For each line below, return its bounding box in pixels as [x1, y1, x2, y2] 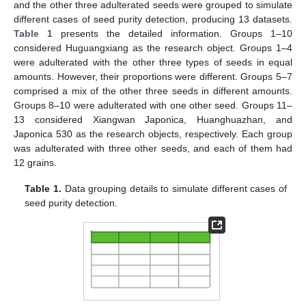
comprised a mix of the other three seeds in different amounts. [14, 85, 292, 96]
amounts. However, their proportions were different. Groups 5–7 [14, 70, 292, 82]
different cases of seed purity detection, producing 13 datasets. [14, 13, 292, 25]
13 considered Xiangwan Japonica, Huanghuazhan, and [14, 113, 292, 125]
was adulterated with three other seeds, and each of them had [14, 142, 292, 154]
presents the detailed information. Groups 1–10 [53, 27, 292, 39]
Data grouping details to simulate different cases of [61, 182, 287, 194]
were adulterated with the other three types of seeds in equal [14, 56, 292, 68]
